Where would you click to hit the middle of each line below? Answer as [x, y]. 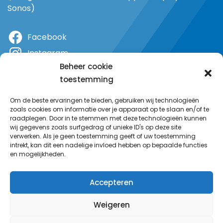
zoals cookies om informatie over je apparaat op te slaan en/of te [110, 109]
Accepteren [111, 182]
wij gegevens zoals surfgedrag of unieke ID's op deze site [96, 127]
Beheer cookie [86, 66]
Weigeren [111, 205]
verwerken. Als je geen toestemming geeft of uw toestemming [103, 136]
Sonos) [21, 8]
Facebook [47, 37]
